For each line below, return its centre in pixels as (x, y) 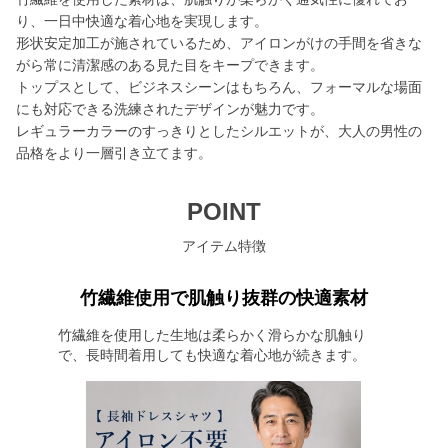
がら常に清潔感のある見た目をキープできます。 (170, 65)
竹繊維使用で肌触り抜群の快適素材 (224, 298)
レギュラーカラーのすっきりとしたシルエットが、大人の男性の (219, 131)
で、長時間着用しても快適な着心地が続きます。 (211, 355)
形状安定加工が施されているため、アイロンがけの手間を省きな (219, 43)
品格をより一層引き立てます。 (114, 153)
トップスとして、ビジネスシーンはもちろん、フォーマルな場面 (219, 87)
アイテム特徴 (224, 246)
